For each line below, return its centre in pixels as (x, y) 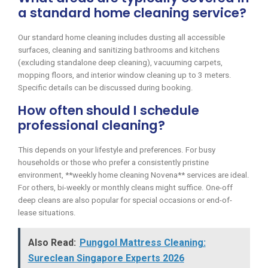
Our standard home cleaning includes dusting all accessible (121, 38)
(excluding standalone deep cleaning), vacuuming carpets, (120, 63)
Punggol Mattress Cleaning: (142, 243)
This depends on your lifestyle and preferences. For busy (117, 150)
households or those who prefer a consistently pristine (113, 162)
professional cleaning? (92, 126)
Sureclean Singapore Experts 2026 (106, 258)
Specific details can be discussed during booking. (106, 88)
